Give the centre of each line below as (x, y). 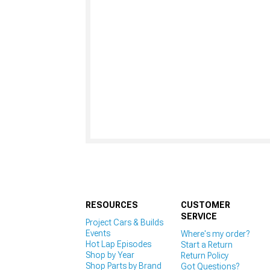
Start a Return (206, 245)
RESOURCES (112, 205)
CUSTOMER (205, 205)
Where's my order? (215, 234)
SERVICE (199, 217)
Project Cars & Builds (124, 223)
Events (98, 234)
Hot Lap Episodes (118, 244)
